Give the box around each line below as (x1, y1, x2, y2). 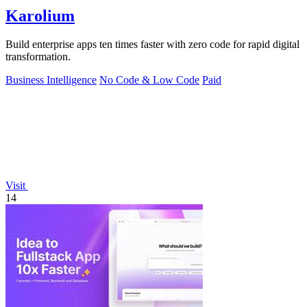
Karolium (5, 6, 75, 25)
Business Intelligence (5, 74, 97, 86)
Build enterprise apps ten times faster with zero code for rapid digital (5, 38, 299, 51)
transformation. (5, 51, 71, 63)
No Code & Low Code (99, 74, 199, 86)
